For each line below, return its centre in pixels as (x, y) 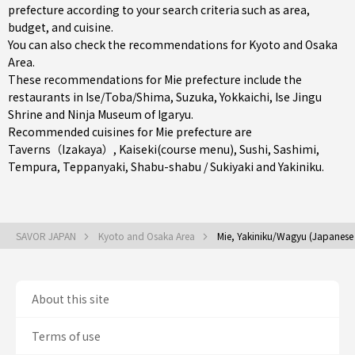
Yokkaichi (244, 97)
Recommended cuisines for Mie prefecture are (130, 132)
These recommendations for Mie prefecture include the (155, 79)
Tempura (32, 166)
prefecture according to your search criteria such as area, (159, 10)
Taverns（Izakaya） (61, 149)
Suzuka (195, 97)
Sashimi (295, 149)
